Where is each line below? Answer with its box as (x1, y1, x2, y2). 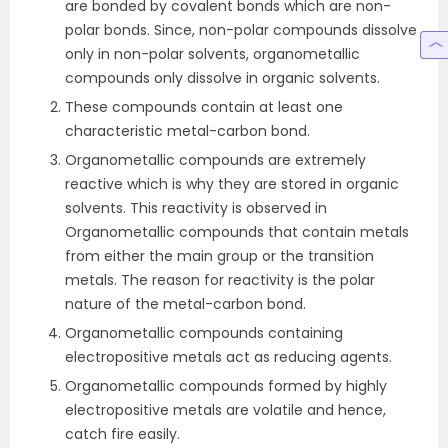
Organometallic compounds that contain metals (65, 222, 409, 242)
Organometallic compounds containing (65, 323, 343, 343)
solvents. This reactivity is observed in (65, 198, 327, 218)
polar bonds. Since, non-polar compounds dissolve (65, 20, 417, 40)
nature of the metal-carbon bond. (65, 294, 306, 314)
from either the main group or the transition (65, 246, 374, 266)
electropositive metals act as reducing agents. (65, 347, 392, 367)
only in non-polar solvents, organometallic (65, 44, 360, 64)
